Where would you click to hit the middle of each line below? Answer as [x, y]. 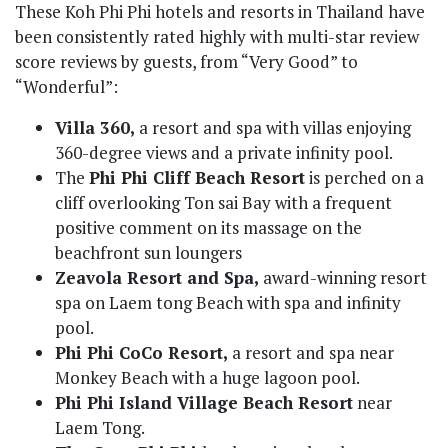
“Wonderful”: [66, 87]
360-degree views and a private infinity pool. [224, 153]
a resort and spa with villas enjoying [273, 128]
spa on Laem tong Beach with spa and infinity [228, 303]
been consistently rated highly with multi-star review [217, 37]
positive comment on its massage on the [208, 228]
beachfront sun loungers [148, 253]
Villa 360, [95, 128]
